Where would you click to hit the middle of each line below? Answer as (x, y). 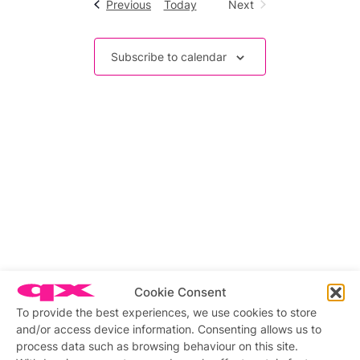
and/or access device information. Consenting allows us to (169, 329)
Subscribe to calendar (169, 57)
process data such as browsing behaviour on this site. (157, 346)
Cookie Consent (180, 292)
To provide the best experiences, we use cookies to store (166, 313)
